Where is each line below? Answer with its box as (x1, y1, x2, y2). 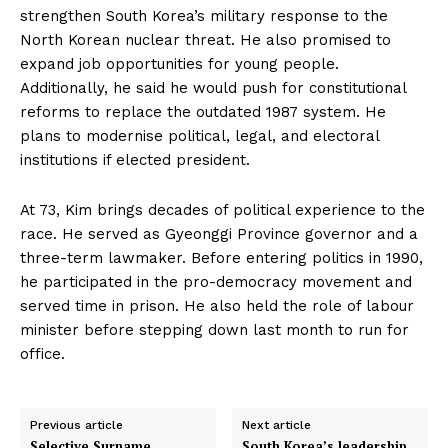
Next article (242, 418, 312, 432)
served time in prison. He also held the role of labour (20, 297, 414, 315)
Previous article (30, 418, 123, 432)
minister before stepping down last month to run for (20, 321, 409, 339)
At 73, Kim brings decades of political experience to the (20, 201, 425, 219)
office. (20, 345, 65, 363)
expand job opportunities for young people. (20, 55, 339, 73)
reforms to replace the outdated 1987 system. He (20, 103, 386, 121)
